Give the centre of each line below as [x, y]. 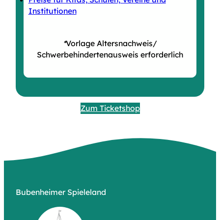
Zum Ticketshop [110, 108]
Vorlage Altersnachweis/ [111, 43]
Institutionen [52, 11]
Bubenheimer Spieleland [61, 192]
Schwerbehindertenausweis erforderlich [110, 54]
